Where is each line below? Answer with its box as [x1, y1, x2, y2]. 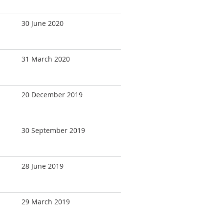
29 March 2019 [22, 197, 70, 206]
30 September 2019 [22, 126, 85, 135]
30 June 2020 [22, 19, 64, 28]
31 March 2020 [22, 54, 70, 64]
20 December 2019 [22, 90, 83, 99]
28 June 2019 [22, 161, 64, 171]
